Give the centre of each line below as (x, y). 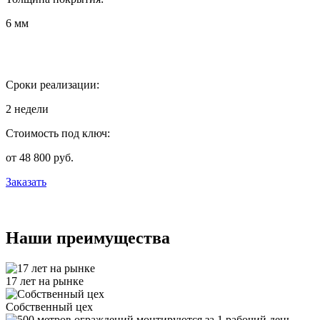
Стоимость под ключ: (58, 133)
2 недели (27, 109)
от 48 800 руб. (40, 157)
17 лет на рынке (45, 281)
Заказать (26, 181)
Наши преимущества (88, 237)
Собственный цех (49, 306)
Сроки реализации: (52, 84)
